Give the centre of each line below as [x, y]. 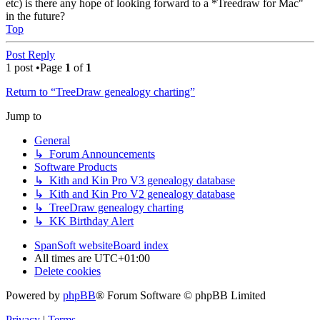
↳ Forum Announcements [95, 154]
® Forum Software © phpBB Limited [181, 295]
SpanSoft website [74, 245]
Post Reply [30, 54]
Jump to [24, 116]
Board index [141, 245]
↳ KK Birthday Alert [84, 221]
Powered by [34, 295]
